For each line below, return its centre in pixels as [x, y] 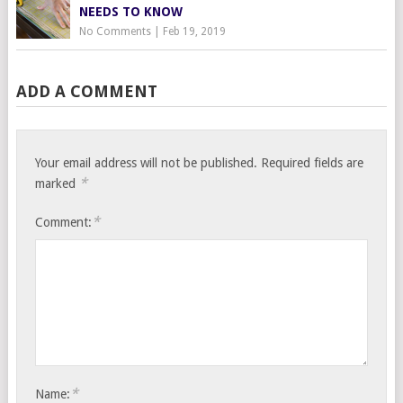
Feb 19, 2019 [194, 31]
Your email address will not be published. [147, 162]
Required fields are [313, 162]
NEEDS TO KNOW [130, 11]
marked [58, 183]
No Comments [115, 31]
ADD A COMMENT [86, 91]
